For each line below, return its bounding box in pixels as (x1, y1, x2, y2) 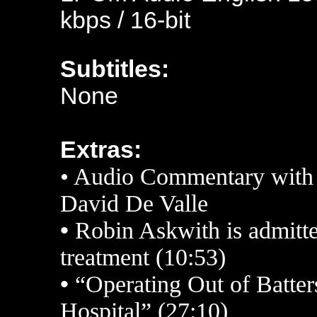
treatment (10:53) (60, 244, 226, 270)
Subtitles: (60, 56, 169, 82)
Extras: (60, 137, 142, 163)
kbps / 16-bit (60, 7, 190, 33)
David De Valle (60, 190, 208, 217)
